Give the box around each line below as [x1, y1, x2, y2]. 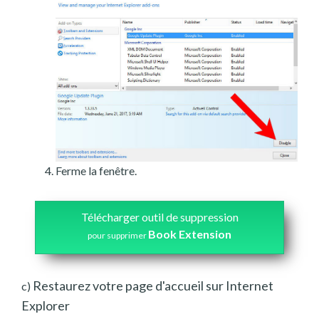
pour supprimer [88, 229, 148, 241]
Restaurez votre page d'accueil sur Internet [31, 277, 273, 293]
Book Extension [148, 226, 231, 241]
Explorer [21, 297, 70, 313]
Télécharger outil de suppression [80, 209, 239, 224]
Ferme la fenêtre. [56, 163, 137, 177]
